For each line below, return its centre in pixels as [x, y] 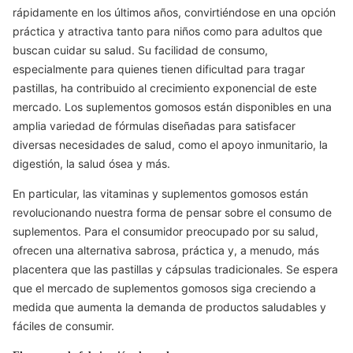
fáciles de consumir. [63, 326]
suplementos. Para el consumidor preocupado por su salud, [165, 231]
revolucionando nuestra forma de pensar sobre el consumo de [172, 212]
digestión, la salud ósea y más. [91, 163]
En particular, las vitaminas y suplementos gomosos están [160, 193]
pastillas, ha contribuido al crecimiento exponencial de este [165, 88]
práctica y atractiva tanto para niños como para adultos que [167, 31]
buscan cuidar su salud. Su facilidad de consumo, [140, 50]
